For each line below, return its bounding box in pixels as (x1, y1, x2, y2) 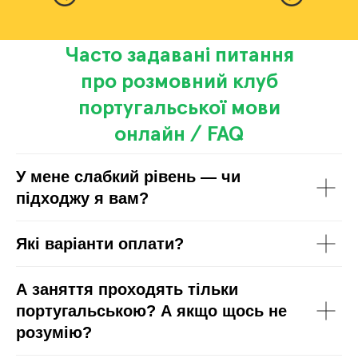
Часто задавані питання (64, 46, 294, 66)
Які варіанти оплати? (16, 235, 184, 253)
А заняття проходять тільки (16, 280, 238, 298)
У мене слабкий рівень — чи (16, 168, 241, 185)
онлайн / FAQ (114, 125, 244, 145)
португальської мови (78, 98, 280, 119)
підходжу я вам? (16, 189, 149, 207)
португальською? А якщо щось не (16, 302, 287, 320)
